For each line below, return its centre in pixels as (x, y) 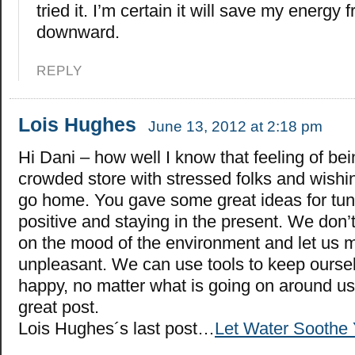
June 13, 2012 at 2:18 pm (235, 126)
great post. (59, 307)
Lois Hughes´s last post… (116, 328)
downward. (78, 32)
